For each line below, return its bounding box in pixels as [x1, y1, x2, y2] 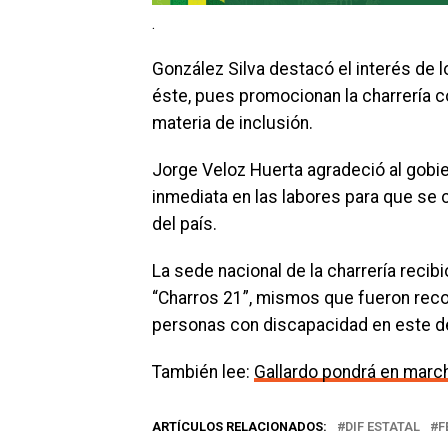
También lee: [152, 361, 254, 382]
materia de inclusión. [152, 112, 313, 133]
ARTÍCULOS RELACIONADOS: [152, 418, 327, 434]
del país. [152, 213, 217, 234]
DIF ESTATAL [345, 418, 420, 434]
